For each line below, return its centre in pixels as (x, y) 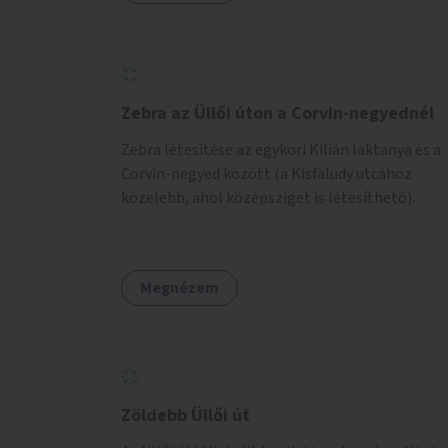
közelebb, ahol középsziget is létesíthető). (268, 197)
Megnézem (179, 287)
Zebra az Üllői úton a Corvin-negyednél (277, 113)
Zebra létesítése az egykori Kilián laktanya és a (281, 149)
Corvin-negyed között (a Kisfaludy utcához (266, 173)
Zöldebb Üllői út (185, 415)
